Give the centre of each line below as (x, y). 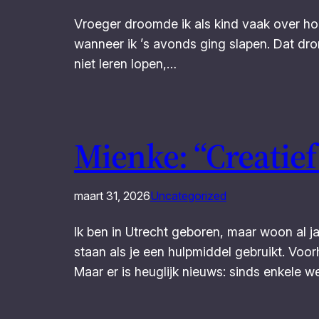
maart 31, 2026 (112, 195)
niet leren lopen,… (125, 63)
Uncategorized (188, 195)
